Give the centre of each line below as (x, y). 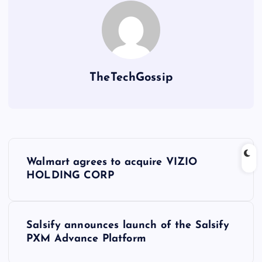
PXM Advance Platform (86, 239)
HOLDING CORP (70, 176)
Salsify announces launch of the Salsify (128, 226)
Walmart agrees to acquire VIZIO (112, 163)
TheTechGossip (131, 78)
